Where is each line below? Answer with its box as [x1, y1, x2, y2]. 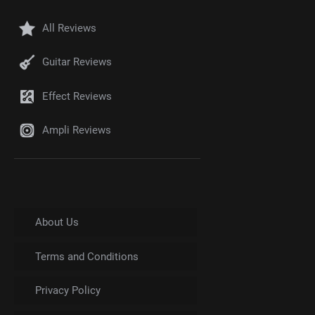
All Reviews [42, 21, 96, 34]
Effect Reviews [42, 89, 112, 103]
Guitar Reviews [42, 56, 112, 69]
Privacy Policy [35, 284, 101, 297]
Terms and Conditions [35, 250, 139, 263]
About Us [35, 216, 79, 229]
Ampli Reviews [42, 124, 111, 137]
